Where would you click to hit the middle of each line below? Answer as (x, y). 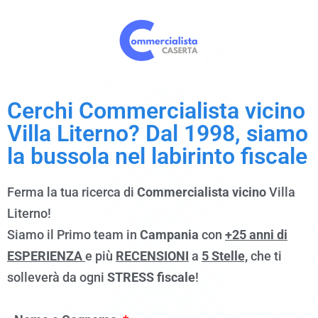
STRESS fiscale (151, 277)
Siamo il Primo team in (73, 235)
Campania (169, 235)
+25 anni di (256, 235)
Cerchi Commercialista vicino (156, 111)
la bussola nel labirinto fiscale (157, 156)
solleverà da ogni (57, 277)
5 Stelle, (225, 256)
